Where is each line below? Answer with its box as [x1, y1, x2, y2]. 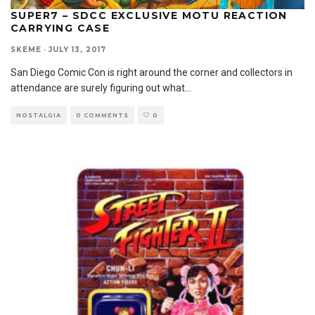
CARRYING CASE [11, 21, 110, 34]
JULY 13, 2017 [49, 44, 106, 54]
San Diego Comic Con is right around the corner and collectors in [11, 66, 292, 78]
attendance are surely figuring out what [11, 82, 185, 94]
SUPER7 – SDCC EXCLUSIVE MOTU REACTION [11, 8, 288, 22]
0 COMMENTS [76, 111, 129, 119]
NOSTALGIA [16, 111, 61, 119]
